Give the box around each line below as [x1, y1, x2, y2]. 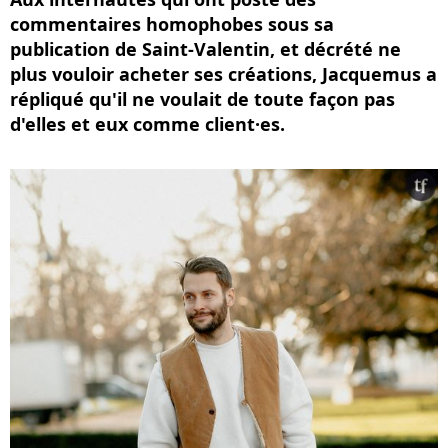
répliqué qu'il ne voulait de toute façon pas [10, 87, 395, 111]
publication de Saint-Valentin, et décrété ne [10, 37, 401, 61]
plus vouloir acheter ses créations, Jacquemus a [10, 62, 437, 86]
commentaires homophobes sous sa [10, 12, 334, 36]
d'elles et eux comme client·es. [10, 112, 285, 136]
